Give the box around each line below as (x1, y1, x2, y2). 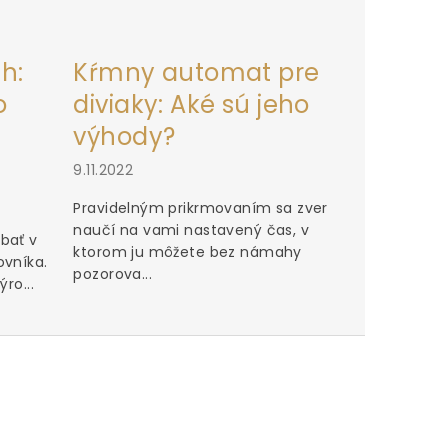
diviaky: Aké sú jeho (73, 87, 310, 121)
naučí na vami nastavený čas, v (73, 219, 310, 240)
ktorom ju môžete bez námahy (73, 241, 302, 262)
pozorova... (73, 263, 153, 284)
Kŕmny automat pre (73, 55, 320, 89)
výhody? (73, 119, 176, 153)
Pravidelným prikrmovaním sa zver (73, 197, 328, 218)
